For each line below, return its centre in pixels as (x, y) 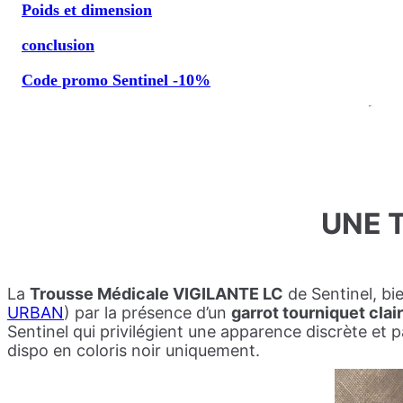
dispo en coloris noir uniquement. (136, 351)
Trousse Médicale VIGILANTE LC (157, 294)
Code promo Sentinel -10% (116, 80)
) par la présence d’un (148, 313)
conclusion (58, 45)
